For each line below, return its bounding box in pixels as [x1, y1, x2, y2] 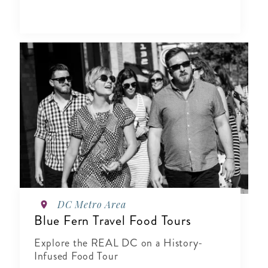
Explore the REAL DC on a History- [34, 235, 203, 251]
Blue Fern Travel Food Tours [34, 211, 191, 230]
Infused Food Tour [34, 248, 118, 264]
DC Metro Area [57, 198, 126, 211]
